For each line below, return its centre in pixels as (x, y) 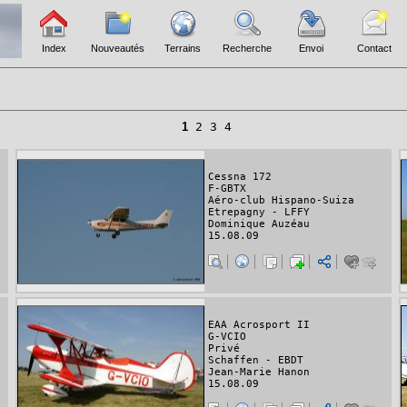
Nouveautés (118, 48)
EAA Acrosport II (259, 325)
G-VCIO (227, 337)
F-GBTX (227, 189)
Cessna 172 (240, 177)
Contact (374, 48)
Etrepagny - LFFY (259, 213)
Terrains (183, 48)
